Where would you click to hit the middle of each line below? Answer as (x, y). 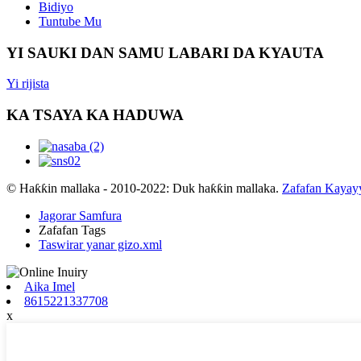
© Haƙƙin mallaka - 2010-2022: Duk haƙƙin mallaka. (143, 188)
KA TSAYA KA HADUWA (95, 115)
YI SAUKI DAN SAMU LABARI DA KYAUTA (165, 52)
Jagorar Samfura (80, 215)
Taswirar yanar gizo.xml (100, 244)
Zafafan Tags (72, 230)
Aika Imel (50, 286)
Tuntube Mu (70, 21)
